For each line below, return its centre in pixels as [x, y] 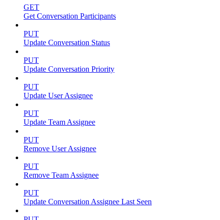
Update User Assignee [58, 95]
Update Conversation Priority [69, 69]
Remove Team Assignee [61, 175]
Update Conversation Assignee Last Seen [88, 201]
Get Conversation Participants [70, 16]
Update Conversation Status [67, 42]
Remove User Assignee [60, 148]
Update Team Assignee [59, 122]
